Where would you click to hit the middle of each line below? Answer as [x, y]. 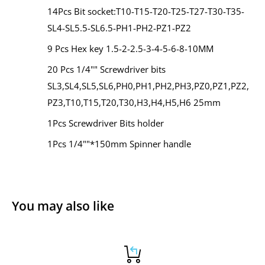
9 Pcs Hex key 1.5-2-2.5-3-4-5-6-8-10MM [130, 48]
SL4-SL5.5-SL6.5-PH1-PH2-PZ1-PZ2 [119, 28]
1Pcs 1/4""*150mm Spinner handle [119, 143]
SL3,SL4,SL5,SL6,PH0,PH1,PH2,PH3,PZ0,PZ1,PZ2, [148, 85]
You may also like [63, 206]
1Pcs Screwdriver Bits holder [106, 123]
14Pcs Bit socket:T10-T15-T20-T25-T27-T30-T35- [146, 11]
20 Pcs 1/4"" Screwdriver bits [106, 69]
